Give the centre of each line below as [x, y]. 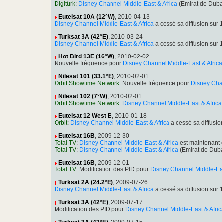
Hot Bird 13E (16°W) [86, 57]
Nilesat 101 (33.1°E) [86, 77]
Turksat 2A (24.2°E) [86, 183]
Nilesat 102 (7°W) [83, 96]
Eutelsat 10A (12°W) [87, 17]
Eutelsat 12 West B [85, 116]
